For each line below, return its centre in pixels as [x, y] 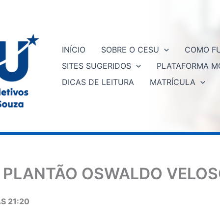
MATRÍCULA [172, 82]
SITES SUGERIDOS [96, 66]
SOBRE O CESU [130, 49]
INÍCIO [73, 49]
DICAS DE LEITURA [98, 82]
